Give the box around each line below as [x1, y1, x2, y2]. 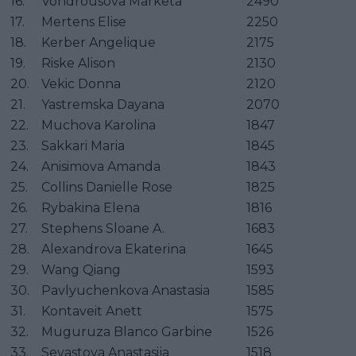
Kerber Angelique [41, 34, 156, 50]
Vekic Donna [41, 75, 121, 91]
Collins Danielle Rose [41, 179, 172, 195]
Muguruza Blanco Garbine [41, 323, 212, 339]
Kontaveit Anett [41, 303, 142, 319]
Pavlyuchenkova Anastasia [41, 282, 210, 298]
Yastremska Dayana [41, 96, 164, 112]
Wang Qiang [41, 261, 121, 277]
